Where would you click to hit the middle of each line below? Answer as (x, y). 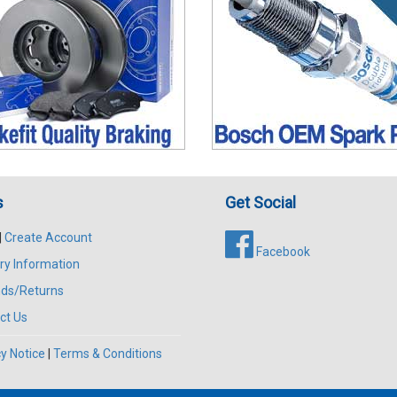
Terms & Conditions (107, 353)
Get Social (261, 202)
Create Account (48, 237)
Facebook (282, 251)
